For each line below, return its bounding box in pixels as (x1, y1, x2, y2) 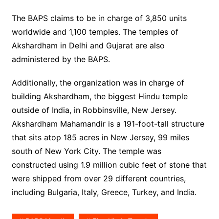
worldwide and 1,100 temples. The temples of (11, 26, 178, 37)
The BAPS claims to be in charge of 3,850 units (11, 13, 187, 23)
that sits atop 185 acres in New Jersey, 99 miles (11, 132, 189, 142)
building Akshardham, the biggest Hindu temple (11, 91, 188, 101)
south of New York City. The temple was (11, 146, 161, 156)
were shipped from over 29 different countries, (11, 173, 186, 183)
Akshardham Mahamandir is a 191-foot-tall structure (11, 118, 204, 129)
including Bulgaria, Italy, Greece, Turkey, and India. (11, 187, 197, 197)
